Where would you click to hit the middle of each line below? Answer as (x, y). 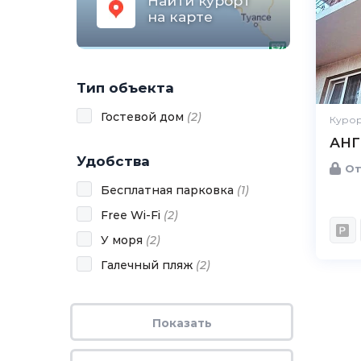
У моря (123, 240)
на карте (180, 17)
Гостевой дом (144, 117)
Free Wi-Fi (132, 215)
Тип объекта (125, 88)
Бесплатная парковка (169, 190)
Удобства (113, 161)
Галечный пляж (148, 265)
